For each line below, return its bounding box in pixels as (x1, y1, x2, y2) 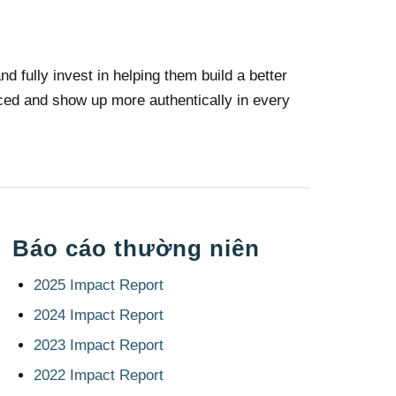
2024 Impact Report (33, 307, 164, 324)
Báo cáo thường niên (11, 235, 260, 263)
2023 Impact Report (33, 337, 164, 354)
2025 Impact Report (33, 277, 164, 294)
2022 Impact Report (33, 367, 164, 385)
